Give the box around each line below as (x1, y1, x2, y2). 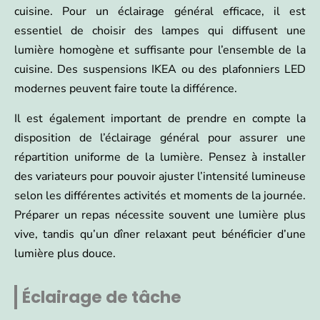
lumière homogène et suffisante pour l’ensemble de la (14, 42, 306, 59)
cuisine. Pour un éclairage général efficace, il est (14, 4, 306, 20)
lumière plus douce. (14, 246, 116, 262)
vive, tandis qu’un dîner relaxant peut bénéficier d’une (14, 226, 306, 243)
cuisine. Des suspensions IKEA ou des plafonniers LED (14, 61, 306, 78)
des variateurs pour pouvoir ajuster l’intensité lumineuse (14, 169, 306, 185)
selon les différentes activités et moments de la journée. (14, 188, 306, 204)
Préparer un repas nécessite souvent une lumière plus (14, 207, 306, 224)
